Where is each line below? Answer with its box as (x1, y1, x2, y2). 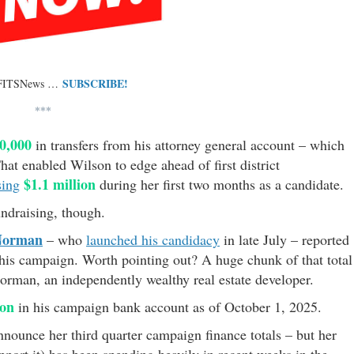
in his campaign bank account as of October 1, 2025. (14, 296, 322, 316)
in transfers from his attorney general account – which (32, 134, 345, 154)
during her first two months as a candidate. (96, 174, 344, 194)
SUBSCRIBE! (62, 74, 128, 92)
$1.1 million (24, 173, 96, 194)
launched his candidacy (86, 229, 220, 249)
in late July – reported (220, 229, 349, 249)
